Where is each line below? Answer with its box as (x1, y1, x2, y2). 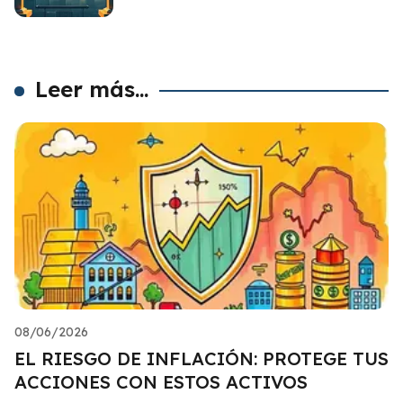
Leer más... (35, 75, 149, 103)
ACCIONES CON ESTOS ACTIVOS (14, 370, 308, 393)
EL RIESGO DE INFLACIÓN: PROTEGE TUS (14, 346, 389, 370)
